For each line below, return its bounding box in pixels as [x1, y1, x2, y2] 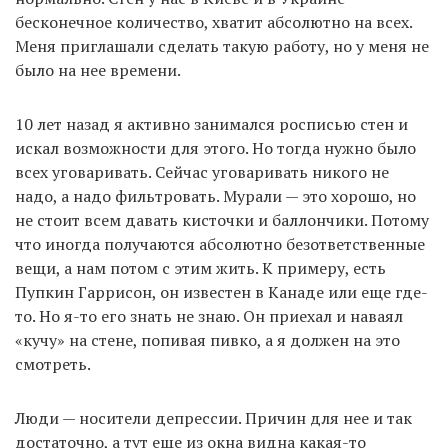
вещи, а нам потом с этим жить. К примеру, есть [15, 257, 386, 280]
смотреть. [15, 353, 91, 376]
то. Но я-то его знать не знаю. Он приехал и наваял [15, 305, 403, 328]
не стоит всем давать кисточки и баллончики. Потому [15, 209, 429, 232]
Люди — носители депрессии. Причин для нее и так [15, 407, 412, 430]
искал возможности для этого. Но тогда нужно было [15, 137, 416, 160]
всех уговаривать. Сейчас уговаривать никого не [15, 161, 389, 184]
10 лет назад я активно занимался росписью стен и [15, 113, 408, 136]
